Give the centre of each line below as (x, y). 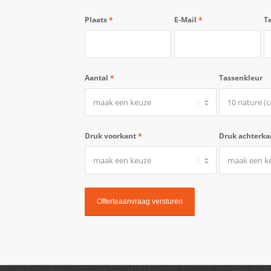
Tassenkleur (241, 77)
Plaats (96, 19)
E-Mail (186, 19)
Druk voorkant (111, 135)
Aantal (97, 77)
